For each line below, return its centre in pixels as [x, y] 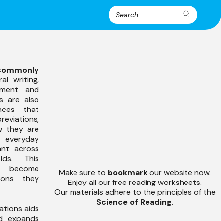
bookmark [129, 172]
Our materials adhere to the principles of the [135, 192]
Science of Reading [134, 202]
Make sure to [83, 172]
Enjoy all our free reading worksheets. [135, 182]
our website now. [180, 172]
